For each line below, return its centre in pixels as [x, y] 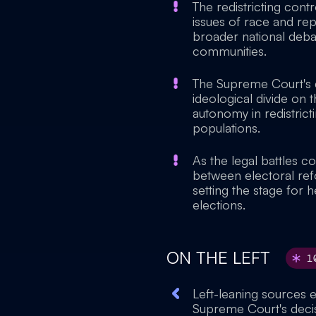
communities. [230, 51]
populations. [226, 128]
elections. [219, 205]
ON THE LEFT [221, 257]
